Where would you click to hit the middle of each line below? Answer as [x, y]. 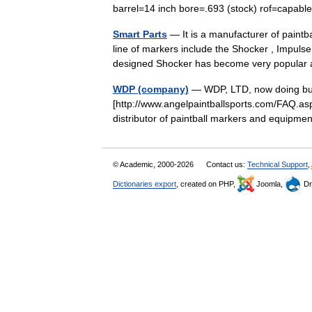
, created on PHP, [207, 184]
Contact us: [227, 164]
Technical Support [278, 164]
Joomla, [270, 184]
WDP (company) [151, 89]
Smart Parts [140, 34]
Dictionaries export [145, 184]
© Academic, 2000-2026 [154, 164]
